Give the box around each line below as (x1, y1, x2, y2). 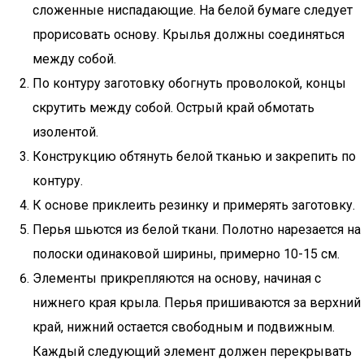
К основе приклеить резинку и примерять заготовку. (32, 197, 355, 213)
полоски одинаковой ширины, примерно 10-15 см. (32, 246, 340, 262)
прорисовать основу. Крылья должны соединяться (32, 27, 344, 42)
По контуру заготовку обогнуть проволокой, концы (32, 76, 346, 91)
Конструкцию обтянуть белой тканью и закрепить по (32, 149, 356, 164)
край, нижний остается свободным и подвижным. (32, 319, 335, 335)
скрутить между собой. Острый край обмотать (32, 100, 314, 115)
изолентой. (32, 124, 98, 140)
